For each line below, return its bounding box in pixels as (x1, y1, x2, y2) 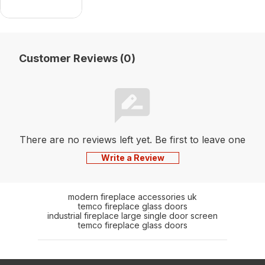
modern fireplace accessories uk (68, 191, 197, 202)
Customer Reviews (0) (19, 51, 135, 64)
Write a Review (101, 152, 164, 163)
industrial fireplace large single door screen (47, 210, 218, 221)
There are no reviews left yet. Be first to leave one (20, 133, 245, 146)
